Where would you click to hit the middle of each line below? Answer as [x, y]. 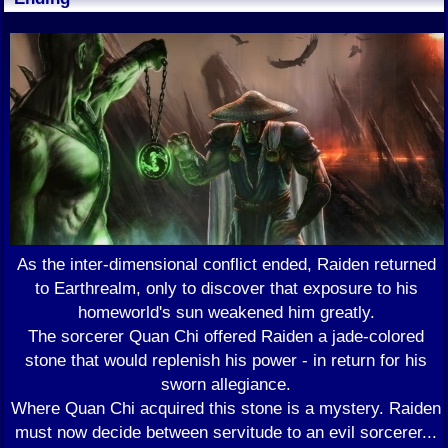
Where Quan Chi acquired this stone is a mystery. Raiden [226, 408]
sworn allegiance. [226, 384]
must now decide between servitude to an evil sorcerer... [226, 432]
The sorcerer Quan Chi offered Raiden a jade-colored [226, 336]
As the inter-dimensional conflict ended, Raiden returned [226, 264]
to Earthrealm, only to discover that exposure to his [226, 288]
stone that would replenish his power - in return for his [226, 360]
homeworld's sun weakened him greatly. [226, 312]
